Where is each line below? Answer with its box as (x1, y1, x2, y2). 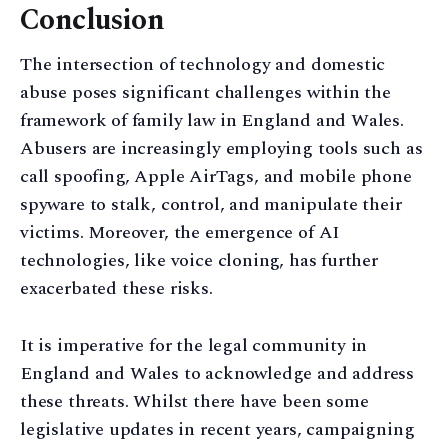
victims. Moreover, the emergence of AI (20, 219, 340, 247)
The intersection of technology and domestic (20, 51, 386, 79)
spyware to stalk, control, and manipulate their (20, 191, 402, 219)
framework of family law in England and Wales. (20, 107, 404, 135)
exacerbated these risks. (20, 275, 213, 303)
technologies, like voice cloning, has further (20, 247, 378, 275)
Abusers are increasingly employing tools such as (20, 135, 423, 163)
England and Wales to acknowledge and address (20, 359, 415, 387)
